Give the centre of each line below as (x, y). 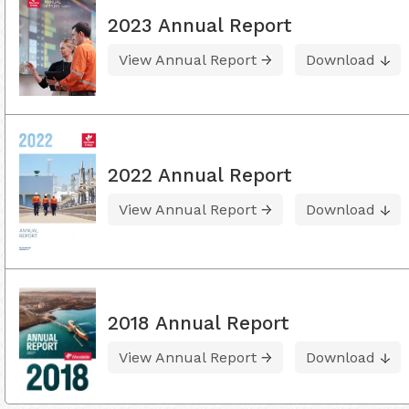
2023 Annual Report (200, 25)
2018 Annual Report (199, 322)
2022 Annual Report (200, 175)
